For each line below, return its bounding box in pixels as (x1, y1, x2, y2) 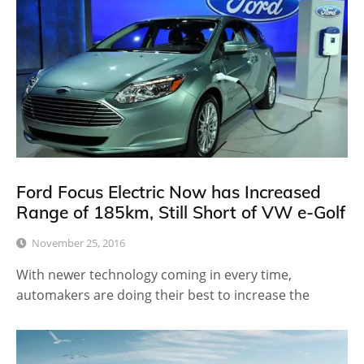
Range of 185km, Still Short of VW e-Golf (16, 201, 345, 223)
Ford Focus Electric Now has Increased (16, 181, 321, 203)
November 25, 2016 (32, 235, 125, 250)
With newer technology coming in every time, (16, 265, 292, 284)
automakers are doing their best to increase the (16, 285, 310, 304)
